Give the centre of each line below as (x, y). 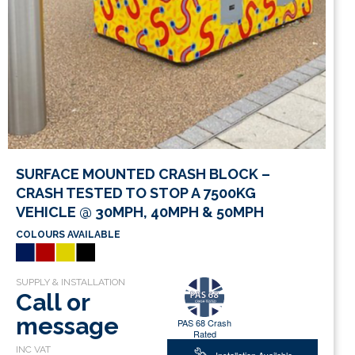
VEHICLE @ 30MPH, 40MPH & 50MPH (140, 212)
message (67, 326)
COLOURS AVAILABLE (68, 234)
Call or (53, 303)
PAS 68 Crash (205, 323)
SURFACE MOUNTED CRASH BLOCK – (143, 174)
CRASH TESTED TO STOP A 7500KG (136, 193)
